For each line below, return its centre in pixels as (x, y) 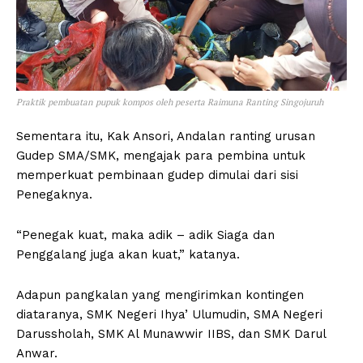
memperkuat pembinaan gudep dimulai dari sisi (157, 175)
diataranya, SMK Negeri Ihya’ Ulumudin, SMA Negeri (169, 314)
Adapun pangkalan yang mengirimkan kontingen (160, 295)
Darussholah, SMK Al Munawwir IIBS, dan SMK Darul (171, 333)
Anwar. (37, 353)
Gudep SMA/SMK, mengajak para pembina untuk (161, 155)
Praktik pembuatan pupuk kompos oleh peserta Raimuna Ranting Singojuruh (170, 102)
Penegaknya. (54, 194)
